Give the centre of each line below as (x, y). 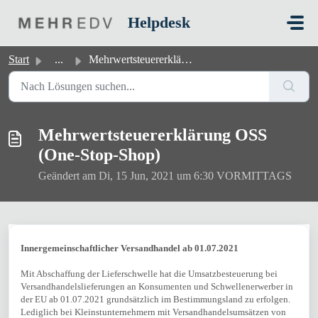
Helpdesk (159, 22)
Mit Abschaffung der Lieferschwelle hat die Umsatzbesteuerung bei (149, 274)
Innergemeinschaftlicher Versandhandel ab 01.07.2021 (130, 248)
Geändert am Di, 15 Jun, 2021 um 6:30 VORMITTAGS (165, 176)
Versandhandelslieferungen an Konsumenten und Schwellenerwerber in (157, 286)
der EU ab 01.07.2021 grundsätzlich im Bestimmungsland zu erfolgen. (155, 299)
